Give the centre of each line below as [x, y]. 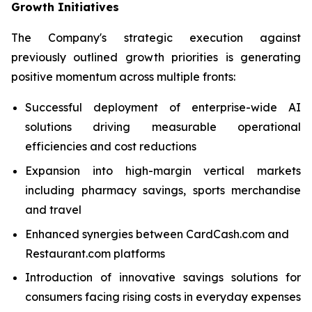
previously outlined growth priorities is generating [156, 57]
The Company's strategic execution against [156, 38]
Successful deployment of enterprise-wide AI [163, 108]
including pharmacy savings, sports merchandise [163, 190]
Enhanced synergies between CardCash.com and [157, 234]
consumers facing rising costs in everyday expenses [163, 297]
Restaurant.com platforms [95, 253]
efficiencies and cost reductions [111, 147]
